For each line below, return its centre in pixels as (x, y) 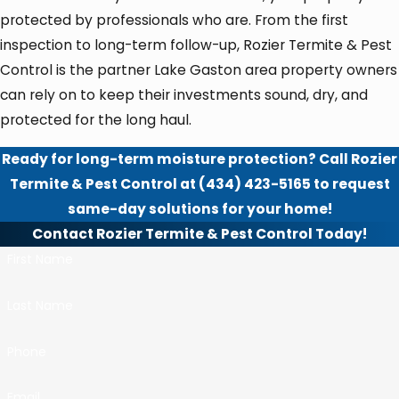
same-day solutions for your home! (199, 208)
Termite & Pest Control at (104, 183)
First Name (40, 260)
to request (350, 183)
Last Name (40, 305)
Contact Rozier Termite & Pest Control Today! (199, 233)
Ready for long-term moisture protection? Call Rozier (199, 159)
